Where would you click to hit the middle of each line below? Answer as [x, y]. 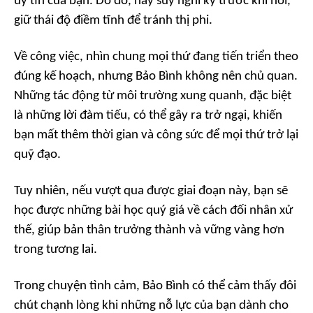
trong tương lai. [56, 250]
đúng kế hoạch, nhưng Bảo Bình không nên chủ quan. [156, 77]
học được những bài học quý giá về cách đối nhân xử [153, 211]
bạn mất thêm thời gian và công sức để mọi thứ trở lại [156, 136]
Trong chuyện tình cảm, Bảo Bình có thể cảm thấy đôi [155, 286]
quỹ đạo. [37, 155]
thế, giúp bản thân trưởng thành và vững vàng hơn [149, 231]
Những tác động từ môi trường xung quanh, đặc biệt [153, 96]
